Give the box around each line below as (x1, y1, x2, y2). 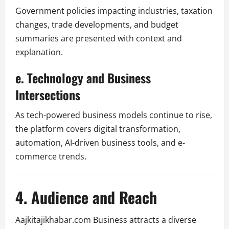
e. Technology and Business (15, 68, 151, 87)
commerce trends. (15, 150, 86, 162)
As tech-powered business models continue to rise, (15, 109, 212, 121)
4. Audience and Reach (15, 185, 157, 209)
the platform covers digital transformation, (15, 123, 180, 134)
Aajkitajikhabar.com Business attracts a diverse (15, 214, 196, 225)
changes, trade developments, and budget (15, 18, 178, 30)
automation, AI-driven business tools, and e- (15, 136, 185, 148)
